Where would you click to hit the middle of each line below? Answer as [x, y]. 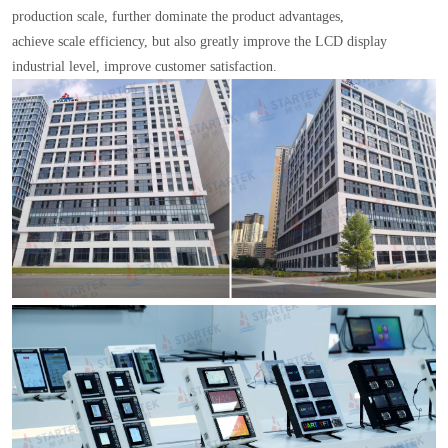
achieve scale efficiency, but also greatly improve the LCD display [199, 42]
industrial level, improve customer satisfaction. [144, 67]
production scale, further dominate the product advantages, [179, 17]
